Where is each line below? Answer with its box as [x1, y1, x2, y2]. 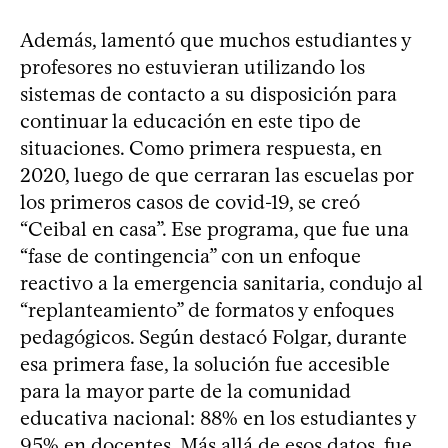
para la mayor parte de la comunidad [20, 378, 351, 403]
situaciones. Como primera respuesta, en [20, 135, 382, 160]
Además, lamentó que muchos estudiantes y [20, 27, 411, 52]
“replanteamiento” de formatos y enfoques [20, 297, 394, 322]
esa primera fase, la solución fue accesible [20, 351, 390, 376]
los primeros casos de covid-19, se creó [20, 189, 360, 214]
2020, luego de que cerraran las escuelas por [20, 162, 413, 187]
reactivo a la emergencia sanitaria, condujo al [20, 270, 423, 295]
